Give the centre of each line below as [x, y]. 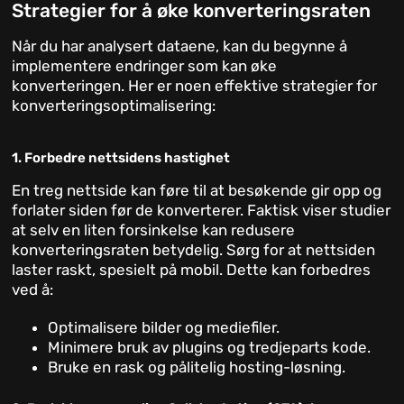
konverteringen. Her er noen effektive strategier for [195, 86]
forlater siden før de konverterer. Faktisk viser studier [202, 211]
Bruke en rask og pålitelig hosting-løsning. [197, 367]
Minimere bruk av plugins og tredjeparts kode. [210, 348]
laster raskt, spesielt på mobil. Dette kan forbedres [192, 270]
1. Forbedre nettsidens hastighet [121, 158]
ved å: [33, 290]
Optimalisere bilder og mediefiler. [164, 328]
